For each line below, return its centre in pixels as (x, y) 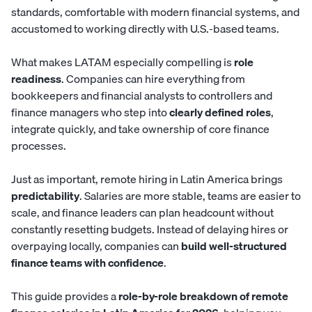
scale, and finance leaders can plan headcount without (142, 213)
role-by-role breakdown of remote (203, 296)
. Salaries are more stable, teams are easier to (190, 196)
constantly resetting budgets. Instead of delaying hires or (150, 229)
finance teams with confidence (87, 263)
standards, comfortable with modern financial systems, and (155, 12)
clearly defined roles (220, 112)
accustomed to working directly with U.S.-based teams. (145, 29)
